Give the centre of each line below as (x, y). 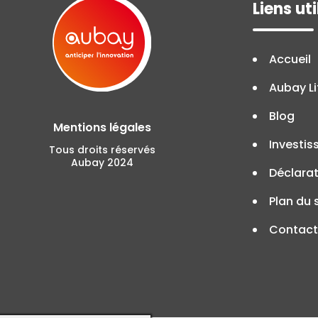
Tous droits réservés (102, 149)
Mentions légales (102, 127)
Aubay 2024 (102, 162)
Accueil (290, 59)
